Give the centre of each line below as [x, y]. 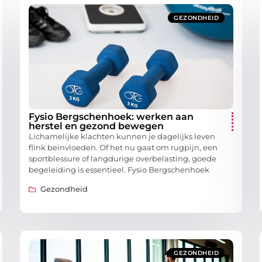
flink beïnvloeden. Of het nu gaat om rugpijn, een [123, 148]
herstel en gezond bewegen [96, 126]
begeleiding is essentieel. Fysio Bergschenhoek [119, 170]
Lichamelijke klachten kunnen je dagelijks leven [122, 137]
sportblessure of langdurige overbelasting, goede [123, 159]
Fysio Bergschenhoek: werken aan [111, 117]
